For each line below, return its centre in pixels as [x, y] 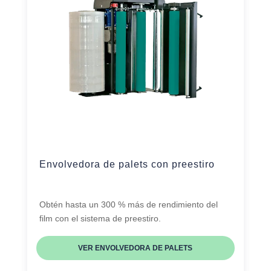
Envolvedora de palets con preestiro [127, 165]
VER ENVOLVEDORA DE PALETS [135, 248]
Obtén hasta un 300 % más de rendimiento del [128, 205]
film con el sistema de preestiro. [100, 219]
